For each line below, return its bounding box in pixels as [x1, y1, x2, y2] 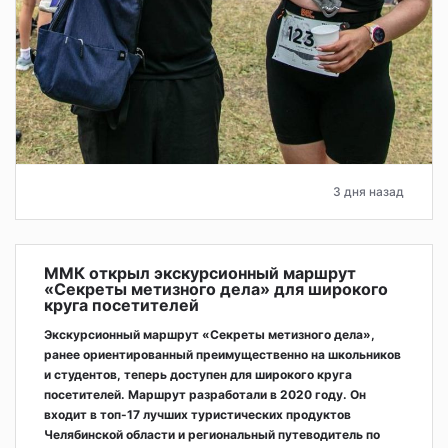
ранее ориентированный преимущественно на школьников [44, 347, 401, 363]
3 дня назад [333, 184, 404, 200]
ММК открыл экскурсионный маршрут [44, 263, 356, 284]
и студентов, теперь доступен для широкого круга [44, 367, 352, 383]
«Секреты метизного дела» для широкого [44, 279, 388, 300]
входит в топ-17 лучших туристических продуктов [44, 407, 351, 423]
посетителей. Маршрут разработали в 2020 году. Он [44, 387, 366, 403]
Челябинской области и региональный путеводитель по [44, 427, 380, 443]
